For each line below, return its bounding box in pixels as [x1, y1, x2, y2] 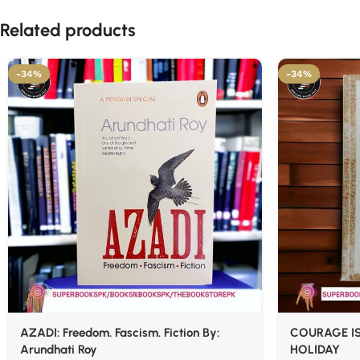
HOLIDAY [290, 342, 340, 357]
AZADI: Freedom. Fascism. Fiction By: [20, 325, 219, 340]
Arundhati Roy [20, 342, 97, 357]
